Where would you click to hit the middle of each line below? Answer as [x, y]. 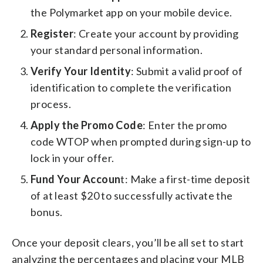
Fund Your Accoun [76, 179]
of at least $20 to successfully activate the [132, 195]
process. [51, 104]
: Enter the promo [185, 125]
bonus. [47, 212]
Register [52, 33]
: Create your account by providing [156, 33]
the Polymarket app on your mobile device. [131, 12]
